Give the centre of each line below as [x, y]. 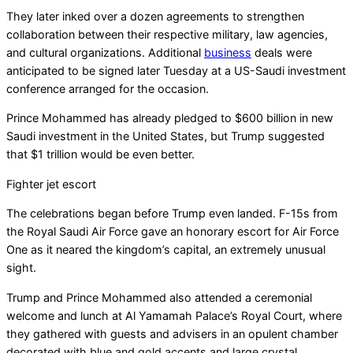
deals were [282, 53]
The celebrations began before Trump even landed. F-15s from [172, 214]
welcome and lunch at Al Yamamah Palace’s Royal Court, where [174, 315]
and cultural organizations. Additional [105, 53]
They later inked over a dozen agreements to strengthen [155, 17]
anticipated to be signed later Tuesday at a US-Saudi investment [176, 71]
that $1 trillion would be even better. [100, 154]
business [228, 53]
